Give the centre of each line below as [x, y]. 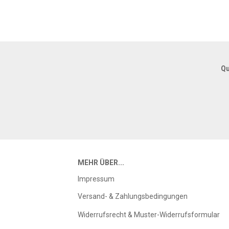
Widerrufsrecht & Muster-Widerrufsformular [149, 215]
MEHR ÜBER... [101, 163]
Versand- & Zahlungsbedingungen [133, 196]
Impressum [96, 179]
